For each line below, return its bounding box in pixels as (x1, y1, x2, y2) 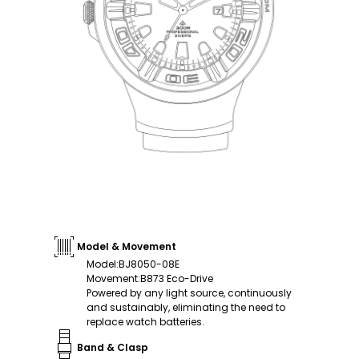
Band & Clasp (77, 340, 148, 354)
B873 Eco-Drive (140, 271, 213, 285)
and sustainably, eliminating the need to (87, 300, 285, 314)
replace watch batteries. (87, 314, 204, 329)
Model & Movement (77, 239, 176, 253)
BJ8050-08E (119, 256, 179, 271)
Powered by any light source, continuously (87, 285, 292, 300)
